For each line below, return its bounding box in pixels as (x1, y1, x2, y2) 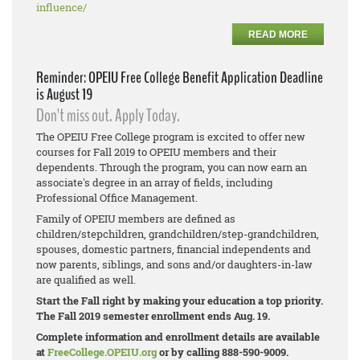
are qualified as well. (36, 272, 136, 288)
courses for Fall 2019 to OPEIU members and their (36, 145, 276, 160)
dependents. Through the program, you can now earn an (36, 160, 307, 175)
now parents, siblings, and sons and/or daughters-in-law (36, 257, 313, 272)
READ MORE (248, 29, 308, 41)
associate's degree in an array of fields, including (36, 175, 272, 190)
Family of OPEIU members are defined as (36, 211, 235, 227)
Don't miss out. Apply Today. (36, 104, 180, 129)
